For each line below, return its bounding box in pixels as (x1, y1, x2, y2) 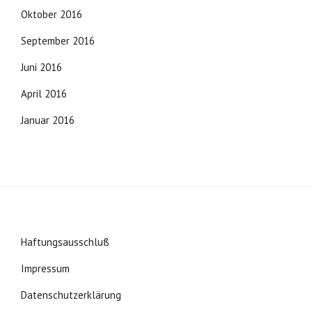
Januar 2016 (21, 113, 75, 127)
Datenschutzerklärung (21, 288, 121, 302)
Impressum (21, 261, 70, 275)
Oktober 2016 (21, 7, 82, 21)
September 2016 (21, 33, 95, 47)
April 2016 (21, 86, 67, 100)
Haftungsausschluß (21, 235, 109, 249)
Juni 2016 (21, 60, 62, 74)
